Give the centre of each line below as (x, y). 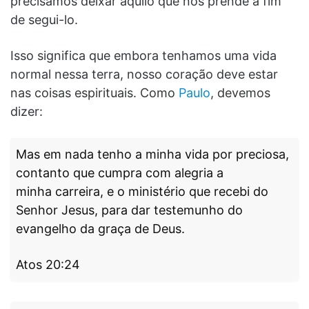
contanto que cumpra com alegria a (120, 172)
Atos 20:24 (48, 264)
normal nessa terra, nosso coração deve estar (144, 74)
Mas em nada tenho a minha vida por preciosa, (152, 154)
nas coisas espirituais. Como (94, 92)
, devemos (240, 92)
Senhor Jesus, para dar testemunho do (129, 210)
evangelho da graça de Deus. (100, 228)
